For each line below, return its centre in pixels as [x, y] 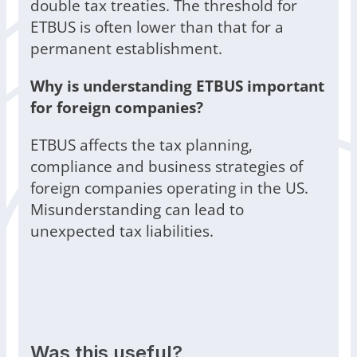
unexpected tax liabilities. [122, 231]
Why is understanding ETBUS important [177, 86]
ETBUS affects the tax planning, [141, 145]
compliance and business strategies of [167, 167]
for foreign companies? [117, 108]
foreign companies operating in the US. [169, 188]
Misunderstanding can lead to [137, 210]
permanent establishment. [126, 49]
